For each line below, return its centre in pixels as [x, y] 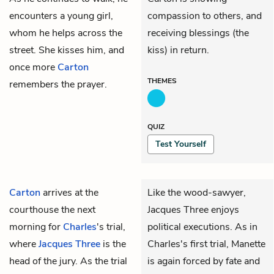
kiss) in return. [178, 50]
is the [113, 244]
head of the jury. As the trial [68, 261]
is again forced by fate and [204, 261]
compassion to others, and [205, 16]
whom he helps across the [66, 33]
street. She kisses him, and [67, 50]
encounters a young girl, [61, 16]
